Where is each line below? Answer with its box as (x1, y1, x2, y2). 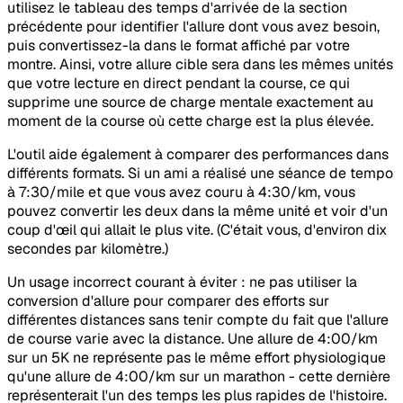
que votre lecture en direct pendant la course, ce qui (7, 74, 350, 94)
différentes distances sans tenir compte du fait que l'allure (7, 310, 389, 330)
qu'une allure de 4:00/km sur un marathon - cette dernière (7, 367, 390, 387)
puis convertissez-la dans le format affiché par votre (7, 36, 350, 56)
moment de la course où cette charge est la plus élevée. (7, 112, 373, 131)
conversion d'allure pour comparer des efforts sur (7, 291, 329, 311)
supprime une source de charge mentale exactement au (7, 93, 373, 112)
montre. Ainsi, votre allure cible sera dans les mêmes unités (7, 55, 393, 75)
